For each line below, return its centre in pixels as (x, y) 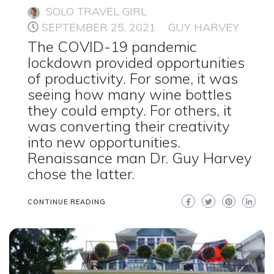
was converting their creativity (129, 126)
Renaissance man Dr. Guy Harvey (140, 158)
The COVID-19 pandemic (112, 47)
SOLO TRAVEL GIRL (96, 12)
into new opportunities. (104, 142)
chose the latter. (81, 174)
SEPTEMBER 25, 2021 (99, 28)
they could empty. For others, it (130, 110)
